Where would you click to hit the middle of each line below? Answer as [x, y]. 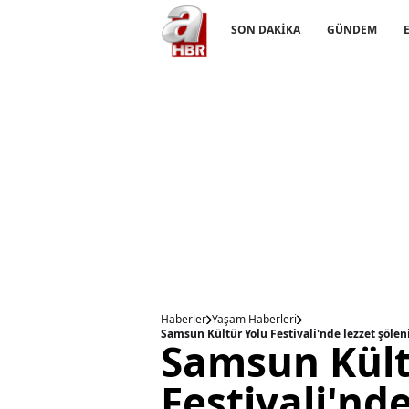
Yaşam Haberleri [254, 319]
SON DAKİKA [266, 30]
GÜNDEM [352, 30]
